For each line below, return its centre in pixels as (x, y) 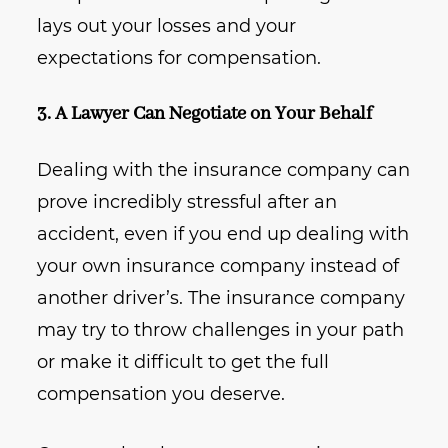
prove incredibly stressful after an (187, 202)
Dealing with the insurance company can (224, 170)
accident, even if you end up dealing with (223, 234)
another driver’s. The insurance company (221, 298)
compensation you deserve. (161, 394)
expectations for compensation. (179, 58)
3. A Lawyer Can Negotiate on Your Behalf (205, 114)
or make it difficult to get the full (183, 362)
